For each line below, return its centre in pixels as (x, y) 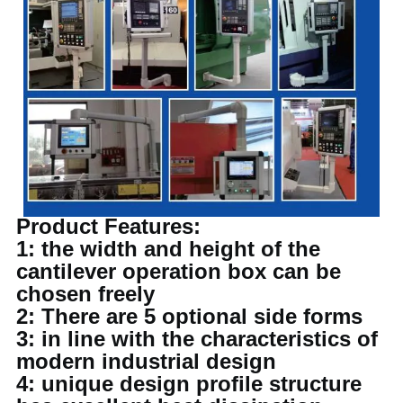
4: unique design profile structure (189, 383)
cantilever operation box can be (179, 271)
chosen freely (86, 293)
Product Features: (109, 226)
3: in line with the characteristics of (197, 338)
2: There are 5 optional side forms (190, 316)
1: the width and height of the (169, 248)
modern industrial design (147, 361)
